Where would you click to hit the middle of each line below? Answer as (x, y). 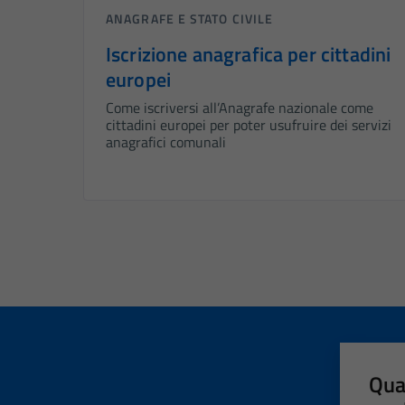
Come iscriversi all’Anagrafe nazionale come (240, 108)
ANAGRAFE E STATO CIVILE (190, 19)
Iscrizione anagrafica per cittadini (249, 55)
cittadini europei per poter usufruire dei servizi (249, 125)
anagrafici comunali (166, 142)
